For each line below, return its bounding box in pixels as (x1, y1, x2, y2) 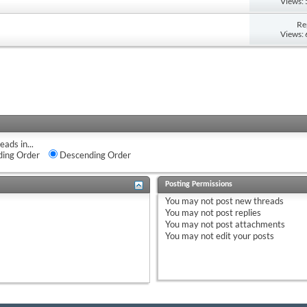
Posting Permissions (164, 180, 232, 188)
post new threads (213, 195, 284, 206)
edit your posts (213, 230, 274, 241)
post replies (213, 206, 261, 218)
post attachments (213, 218, 285, 230)
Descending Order (58, 149, 131, 160)
